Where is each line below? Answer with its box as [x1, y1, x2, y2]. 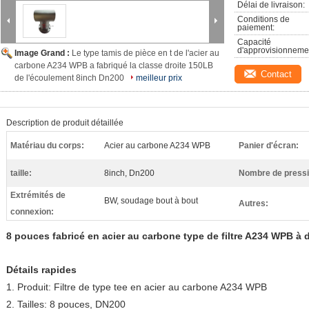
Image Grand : [14, 48, 72, 58]
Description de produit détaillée [6, 118, 123, 128]
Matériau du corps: [10, 141, 84, 150]
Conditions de [237, 14, 290, 24]
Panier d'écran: [239, 141, 299, 150]
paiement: [237, 23, 275, 32]
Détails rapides [6, 264, 77, 275]
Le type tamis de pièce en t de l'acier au [72, 48, 219, 58]
